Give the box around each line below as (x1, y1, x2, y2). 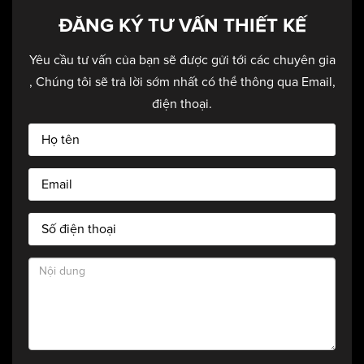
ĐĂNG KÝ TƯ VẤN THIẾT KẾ (58, 15, 306, 36)
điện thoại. (152, 96, 212, 113)
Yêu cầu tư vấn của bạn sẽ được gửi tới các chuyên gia (28, 52, 336, 69)
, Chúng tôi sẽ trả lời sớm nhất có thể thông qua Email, (28, 74, 336, 91)
